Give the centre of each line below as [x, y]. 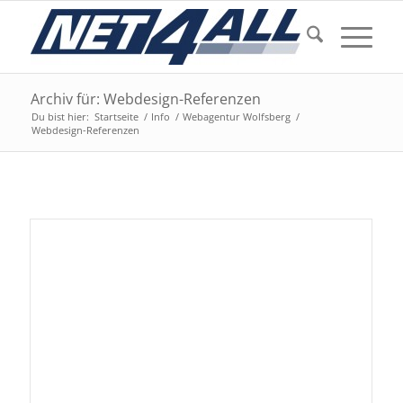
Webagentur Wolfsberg [236, 116]
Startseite [116, 116]
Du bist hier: [60, 116]
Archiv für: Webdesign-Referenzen [145, 99]
